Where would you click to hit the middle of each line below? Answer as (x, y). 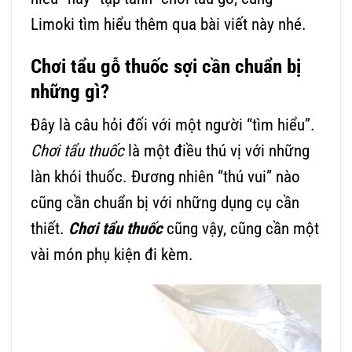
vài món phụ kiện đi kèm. (112, 254)
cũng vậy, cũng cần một (241, 228)
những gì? (70, 92)
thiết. (49, 228)
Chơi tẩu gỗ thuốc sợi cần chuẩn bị (166, 67)
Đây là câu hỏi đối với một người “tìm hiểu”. (173, 125)
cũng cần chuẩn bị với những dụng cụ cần (165, 202)
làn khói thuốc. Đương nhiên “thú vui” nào (165, 176)
